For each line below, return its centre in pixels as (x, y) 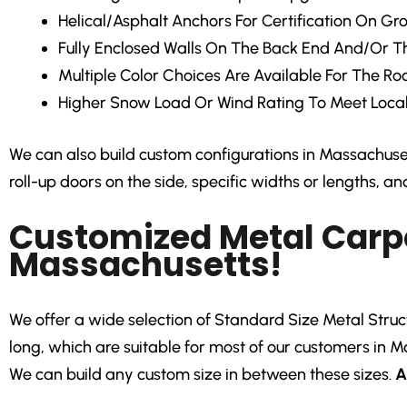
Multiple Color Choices (139, 76)
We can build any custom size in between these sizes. (202, 374)
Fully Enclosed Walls (130, 49)
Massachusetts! (145, 264)
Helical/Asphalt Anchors (145, 21)
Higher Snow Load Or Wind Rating (181, 103)
